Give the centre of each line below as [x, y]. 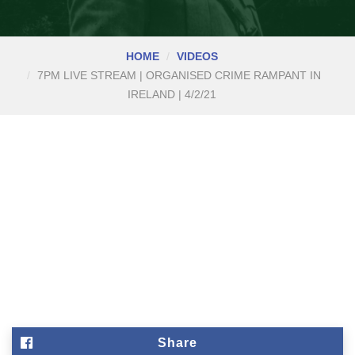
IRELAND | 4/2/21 [172, 95]
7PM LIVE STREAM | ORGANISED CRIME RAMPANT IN [179, 76]
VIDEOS [197, 57]
